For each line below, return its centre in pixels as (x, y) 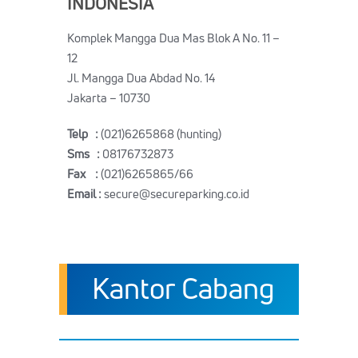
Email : (86, 194)
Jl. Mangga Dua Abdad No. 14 (141, 78)
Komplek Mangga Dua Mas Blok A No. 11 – (173, 38)
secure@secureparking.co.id (177, 194)
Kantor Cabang (183, 288)
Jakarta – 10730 (109, 98)
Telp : (84, 134)
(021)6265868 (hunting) (161, 134)
